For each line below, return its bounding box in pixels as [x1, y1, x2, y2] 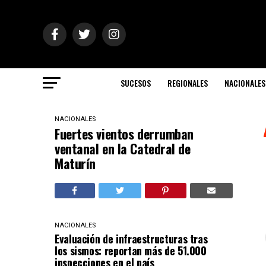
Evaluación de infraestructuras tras [55, 231, 208, 246]
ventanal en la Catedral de [55, 139, 191, 158]
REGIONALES [167, 77, 208, 89]
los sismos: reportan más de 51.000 [55, 243, 207, 258]
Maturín [55, 154, 96, 173]
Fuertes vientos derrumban [55, 124, 194, 143]
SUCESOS [121, 77, 151, 89]
